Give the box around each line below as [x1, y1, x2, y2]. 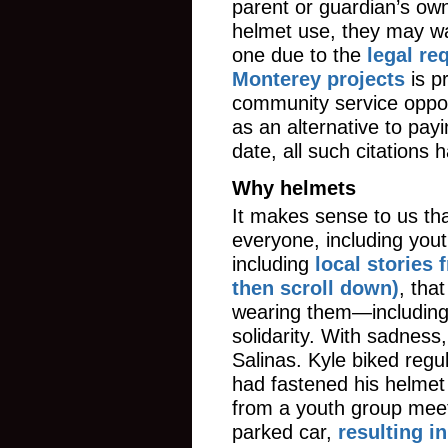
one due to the [232, 44, 367, 66]
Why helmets [232, 177, 356, 199]
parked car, [232, 421, 338, 443]
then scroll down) [232, 277, 399, 299]
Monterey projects [232, 68, 405, 90]
